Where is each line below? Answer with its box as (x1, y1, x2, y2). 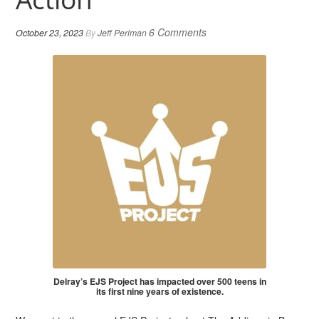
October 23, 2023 (16, 26, 84, 38)
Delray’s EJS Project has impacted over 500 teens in (53, 274, 266, 288)
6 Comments (149, 25, 207, 39)
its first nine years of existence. (95, 284, 224, 298)
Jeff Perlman (98, 26, 147, 38)
